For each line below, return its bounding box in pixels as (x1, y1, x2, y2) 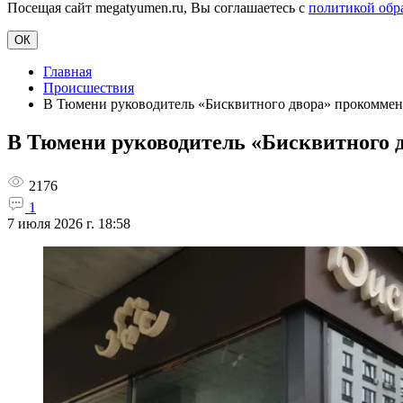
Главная (43, 64, 92, 79)
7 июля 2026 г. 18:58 (7, 215, 130, 231)
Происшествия (43, 80, 134, 95)
